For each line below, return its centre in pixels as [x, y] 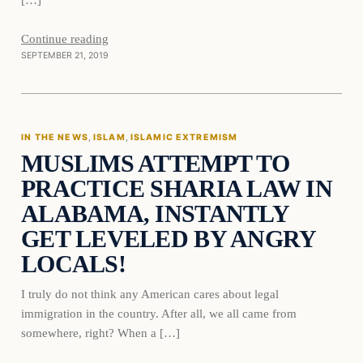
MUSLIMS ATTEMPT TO [155, 164]
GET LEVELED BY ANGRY [169, 239]
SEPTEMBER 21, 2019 [65, 55]
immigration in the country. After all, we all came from [159, 314]
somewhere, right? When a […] [101, 333]
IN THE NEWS [55, 138]
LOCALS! [73, 265]
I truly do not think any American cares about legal [150, 294]
